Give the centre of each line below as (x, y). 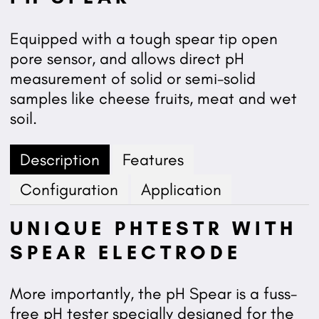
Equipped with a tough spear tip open (143, 38)
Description (59, 159)
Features (153, 159)
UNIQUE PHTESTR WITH (153, 228)
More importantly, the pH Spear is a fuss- (153, 294)
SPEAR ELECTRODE (125, 252)
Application (181, 189)
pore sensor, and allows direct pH (127, 58)
